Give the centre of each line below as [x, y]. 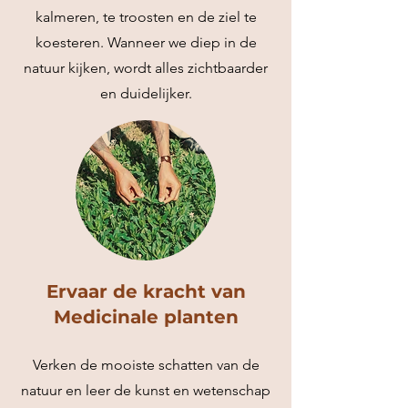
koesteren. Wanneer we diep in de [146, 42]
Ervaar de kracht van [146, 291]
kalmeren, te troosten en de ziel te [146, 17]
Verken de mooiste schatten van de [146, 365]
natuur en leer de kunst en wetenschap [146, 390]
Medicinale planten [146, 317]
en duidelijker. [146, 93]
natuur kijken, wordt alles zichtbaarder [146, 68]
